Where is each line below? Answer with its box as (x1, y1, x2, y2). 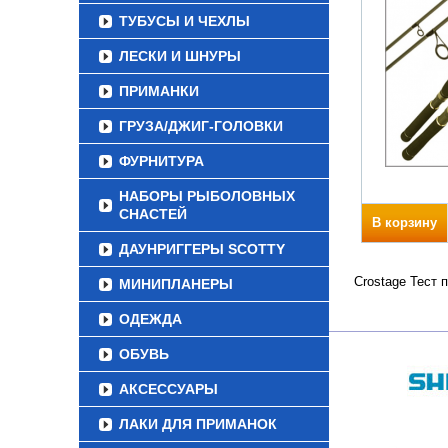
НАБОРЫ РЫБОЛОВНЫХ (119, 188, 295, 204)
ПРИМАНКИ (119, 83, 199, 99)
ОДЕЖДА (119, 311, 182, 327)
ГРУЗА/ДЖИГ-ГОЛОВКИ (119, 118, 283, 134)
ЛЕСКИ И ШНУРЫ (119, 48, 241, 64)
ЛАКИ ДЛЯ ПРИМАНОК (119, 416, 277, 432)
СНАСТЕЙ (119, 206, 187, 222)
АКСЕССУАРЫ (119, 381, 218, 397)
